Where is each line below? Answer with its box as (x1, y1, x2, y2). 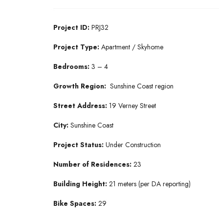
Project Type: (53, 42, 101, 52)
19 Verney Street (109, 101, 156, 110)
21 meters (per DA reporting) (109, 179, 191, 189)
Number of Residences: (53, 159, 131, 169)
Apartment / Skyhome (101, 42, 163, 52)
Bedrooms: (53, 62, 91, 71)
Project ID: (53, 22, 91, 32)
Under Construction (106, 140, 161, 150)
